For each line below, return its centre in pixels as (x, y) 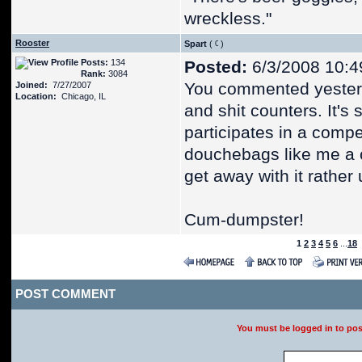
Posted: (216, 67)
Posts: (95, 62)
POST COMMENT (65, 294)
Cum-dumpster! (244, 220)
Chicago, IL (81, 96)
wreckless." (228, 19)
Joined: (32, 85)
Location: (36, 96)
